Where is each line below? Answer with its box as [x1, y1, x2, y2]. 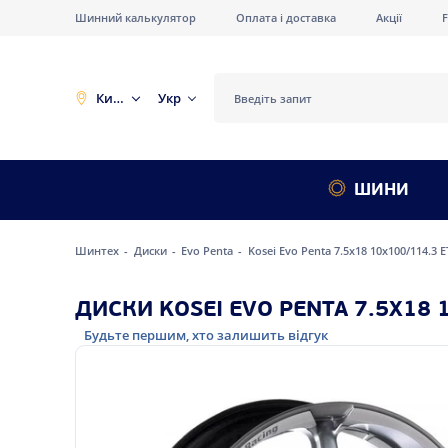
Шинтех [74, 242, 122, 258]
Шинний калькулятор [74, 10, 196, 25]
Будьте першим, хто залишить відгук [83, 325, 328, 344]
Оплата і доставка [235, 10, 336, 25]
